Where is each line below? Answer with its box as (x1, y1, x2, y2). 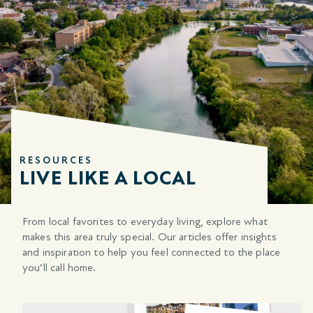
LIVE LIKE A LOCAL (20, 166, 197, 190)
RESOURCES (20, 154, 93, 166)
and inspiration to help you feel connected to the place (22, 245, 281, 259)
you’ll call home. (22, 260, 96, 275)
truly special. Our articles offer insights (96, 229, 277, 244)
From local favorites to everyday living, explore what (22, 214, 268, 228)
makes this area (22, 229, 96, 244)
